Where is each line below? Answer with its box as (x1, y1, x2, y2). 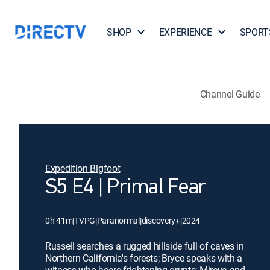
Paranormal (96, 215, 140, 226)
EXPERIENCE (159, 25, 212, 39)
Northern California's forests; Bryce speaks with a (45, 251, 242, 265)
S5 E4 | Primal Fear (45, 177, 206, 199)
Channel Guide (199, 87, 260, 101)
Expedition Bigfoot (45, 162, 121, 175)
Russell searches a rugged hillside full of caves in (45, 239, 244, 253)
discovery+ (141, 215, 180, 226)
